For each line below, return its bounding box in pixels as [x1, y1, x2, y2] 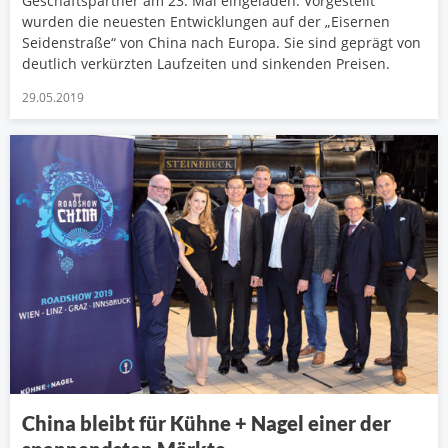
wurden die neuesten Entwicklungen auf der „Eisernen [22, 11, 390, 31]
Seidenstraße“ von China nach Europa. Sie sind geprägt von [22, 32, 421, 52]
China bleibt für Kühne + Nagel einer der [22, 411, 391, 436]
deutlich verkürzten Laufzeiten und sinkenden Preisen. [22, 53, 390, 73]
